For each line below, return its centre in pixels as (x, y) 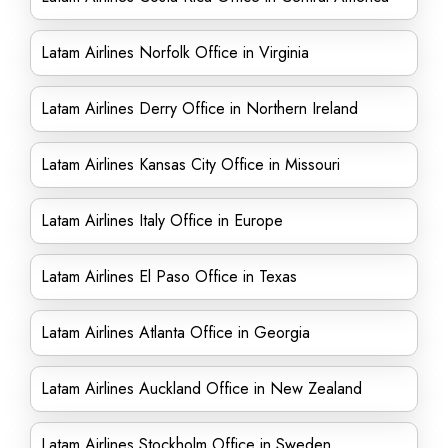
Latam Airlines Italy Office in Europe (162, 220)
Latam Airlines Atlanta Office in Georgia (175, 332)
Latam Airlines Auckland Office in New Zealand (201, 388)
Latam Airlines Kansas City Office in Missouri (190, 164)
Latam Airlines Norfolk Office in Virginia (175, 52)
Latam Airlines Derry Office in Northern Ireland (199, 108)
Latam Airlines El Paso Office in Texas (169, 276)
